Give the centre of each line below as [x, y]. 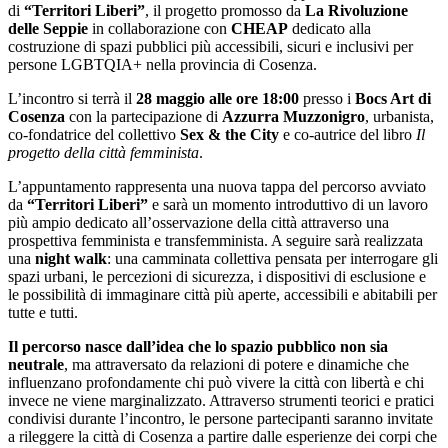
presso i [327, 98]
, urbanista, [399, 116]
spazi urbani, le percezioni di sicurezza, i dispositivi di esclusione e [217, 276]
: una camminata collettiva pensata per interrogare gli [272, 258]
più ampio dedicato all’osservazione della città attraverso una [198, 222]
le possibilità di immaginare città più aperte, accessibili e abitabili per [222, 294]
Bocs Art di [393, 98]
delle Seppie [48, 28]
